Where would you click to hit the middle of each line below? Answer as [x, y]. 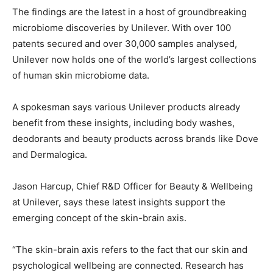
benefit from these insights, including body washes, [123, 123]
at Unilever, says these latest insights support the [119, 202]
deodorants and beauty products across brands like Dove [135, 139]
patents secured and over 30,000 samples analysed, [125, 44]
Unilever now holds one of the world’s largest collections [134, 60]
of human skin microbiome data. [81, 76]
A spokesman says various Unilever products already [126, 107]
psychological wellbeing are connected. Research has [128, 266]
